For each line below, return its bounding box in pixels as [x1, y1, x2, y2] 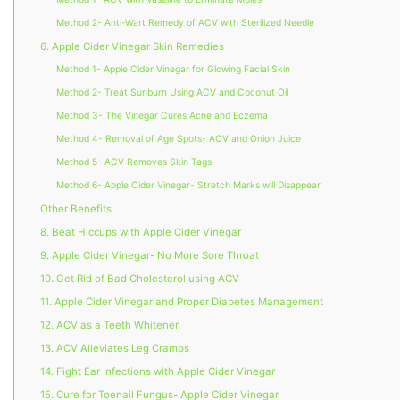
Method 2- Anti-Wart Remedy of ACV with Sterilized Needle [55, 17, 314, 29]
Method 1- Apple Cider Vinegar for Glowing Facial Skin [55, 63, 290, 76]
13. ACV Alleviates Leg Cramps [40, 342, 190, 355]
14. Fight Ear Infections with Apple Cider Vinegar [40, 365, 276, 379]
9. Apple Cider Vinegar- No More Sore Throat [40, 249, 260, 262]
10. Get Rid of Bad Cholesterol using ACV [40, 272, 240, 286]
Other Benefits [40, 203, 112, 216]
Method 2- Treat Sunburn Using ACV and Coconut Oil [55, 87, 288, 99]
